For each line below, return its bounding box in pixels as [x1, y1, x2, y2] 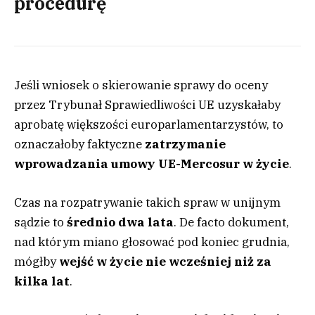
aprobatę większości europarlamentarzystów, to [14, 117, 283, 133]
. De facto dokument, [174, 214, 289, 230]
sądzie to [14, 214, 67, 230]
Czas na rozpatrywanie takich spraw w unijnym [14, 194, 281, 210]
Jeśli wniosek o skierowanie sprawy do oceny [14, 77, 268, 94]
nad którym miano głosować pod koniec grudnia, [14, 233, 290, 250]
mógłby [14, 253, 59, 269]
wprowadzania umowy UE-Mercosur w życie [14, 156, 289, 172]
